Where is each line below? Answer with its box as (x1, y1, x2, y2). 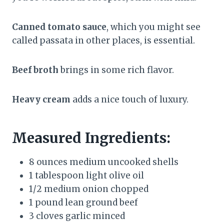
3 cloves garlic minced (29, 210, 125, 221)
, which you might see (106, 21, 200, 32)
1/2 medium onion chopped (29, 183, 148, 194)
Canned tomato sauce (12, 21, 106, 32)
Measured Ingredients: (12, 128, 170, 147)
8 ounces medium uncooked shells (29, 156, 178, 167)
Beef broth (12, 64, 58, 75)
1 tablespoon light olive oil (29, 169, 144, 181)
